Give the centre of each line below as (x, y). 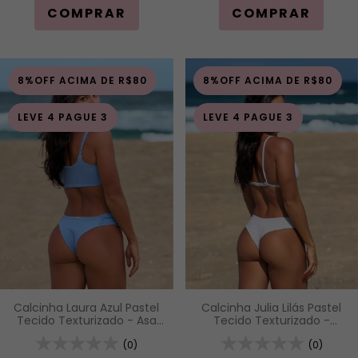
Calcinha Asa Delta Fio (272, 333)
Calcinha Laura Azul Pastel (87, 307)
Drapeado (86, 346)
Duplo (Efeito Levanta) (271, 346)
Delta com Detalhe (86, 333)
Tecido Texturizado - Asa (86, 320)
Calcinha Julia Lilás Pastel (272, 307)
